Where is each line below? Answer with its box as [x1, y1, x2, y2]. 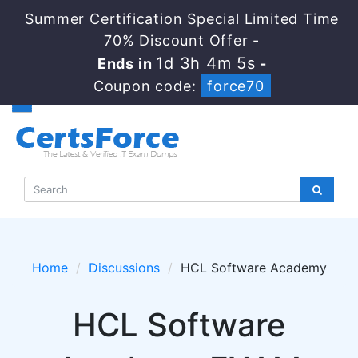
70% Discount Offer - [104, 32, 261, 49]
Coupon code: [93, 78, 201, 94]
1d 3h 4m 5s [156, 54, 257, 73]
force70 [207, 78, 265, 94]
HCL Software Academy [180, 260, 327, 276]
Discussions [88, 260, 160, 276]
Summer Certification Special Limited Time [25, 10, 340, 27]
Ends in [97, 55, 157, 72]
